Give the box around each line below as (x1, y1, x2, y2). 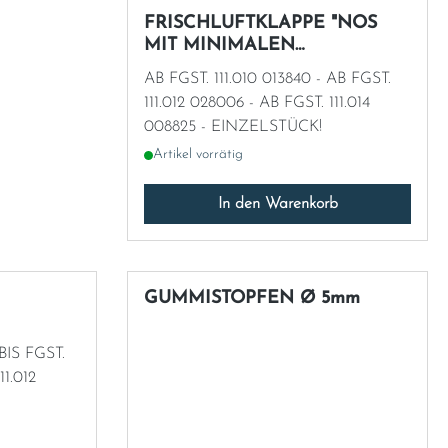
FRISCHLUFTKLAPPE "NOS (144, 13, 377, 33)
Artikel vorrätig (153, 147, 243, 163)
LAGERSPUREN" (144, 57, 285, 77)
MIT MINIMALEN (144, 35, 295, 55)
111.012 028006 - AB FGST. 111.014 (144, 94, 190, 111)
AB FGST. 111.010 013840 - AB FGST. (144, 70, 262, 87)
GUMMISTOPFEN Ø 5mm (300, 289, 360, 309)
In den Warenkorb (217, 196, 338, 213)
